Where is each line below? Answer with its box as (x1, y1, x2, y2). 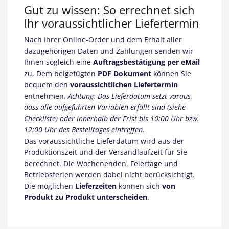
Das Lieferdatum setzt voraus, (98, 90, 192, 101)
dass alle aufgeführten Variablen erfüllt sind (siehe (24, 102, 186, 112)
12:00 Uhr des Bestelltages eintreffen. (24, 124, 145, 134)
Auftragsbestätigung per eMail (93, 57, 200, 67)
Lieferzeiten (75, 180, 117, 191)
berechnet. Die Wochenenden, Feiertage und (24, 158, 178, 168)
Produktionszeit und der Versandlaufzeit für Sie (24, 147, 187, 157)
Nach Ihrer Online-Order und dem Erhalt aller (24, 34, 182, 44)
